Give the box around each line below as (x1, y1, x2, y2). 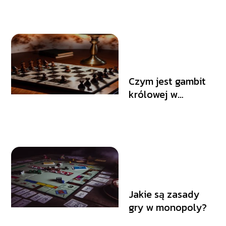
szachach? (129, 100, 176, 116)
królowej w (129, 87, 178, 102)
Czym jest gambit (129, 74, 206, 89)
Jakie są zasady (129, 187, 200, 202)
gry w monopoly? (129, 200, 207, 215)
